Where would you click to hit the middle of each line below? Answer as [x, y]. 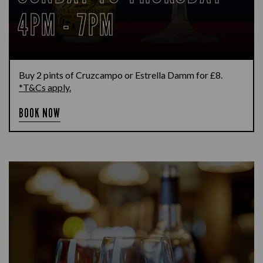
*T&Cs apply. [45, 87]
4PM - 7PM [66, 25]
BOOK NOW [40, 113]
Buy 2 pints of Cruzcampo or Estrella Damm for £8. [121, 75]
